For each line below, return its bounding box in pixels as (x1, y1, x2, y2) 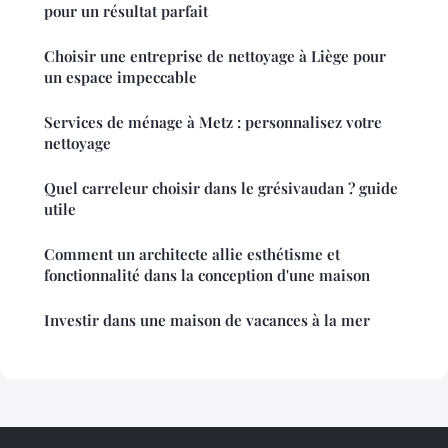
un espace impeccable (44, 66, 197, 87)
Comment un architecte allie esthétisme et (44, 243, 340, 264)
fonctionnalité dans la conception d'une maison (44, 264, 370, 285)
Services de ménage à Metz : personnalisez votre (44, 111, 382, 132)
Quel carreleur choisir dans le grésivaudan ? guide (44, 177, 398, 198)
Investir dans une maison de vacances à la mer (44, 309, 370, 330)
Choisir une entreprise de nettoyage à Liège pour (44, 45, 386, 66)
